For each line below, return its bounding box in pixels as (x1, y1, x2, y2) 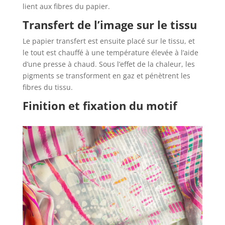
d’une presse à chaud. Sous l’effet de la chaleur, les (22, 59, 195, 69)
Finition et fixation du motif (22, 98, 177, 114)
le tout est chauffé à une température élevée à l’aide (22, 48, 198, 58)
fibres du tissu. (22, 82, 73, 92)
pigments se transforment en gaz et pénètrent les (22, 71, 190, 81)
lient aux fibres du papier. (22, 2, 110, 12)
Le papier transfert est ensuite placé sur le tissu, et (22, 36, 195, 46)
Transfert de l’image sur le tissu (22, 17, 197, 33)
